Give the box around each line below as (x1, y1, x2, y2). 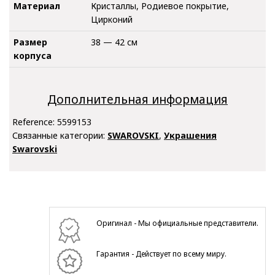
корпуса (14, 49, 52, 61)
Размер (14, 36, 47, 48)
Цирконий (91, 13, 133, 25)
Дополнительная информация (47, 91, 228, 108)
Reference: (12, 115, 57, 128)
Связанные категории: (12, 129, 107, 141)
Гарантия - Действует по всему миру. (96, 248, 227, 259)
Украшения (164, 129, 217, 141)
